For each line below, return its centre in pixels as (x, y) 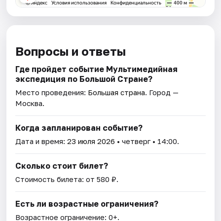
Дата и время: (41, 141)
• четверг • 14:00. (147, 141)
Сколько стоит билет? (62, 166)
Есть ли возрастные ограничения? (87, 204)
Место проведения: (52, 92)
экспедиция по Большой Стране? (84, 79)
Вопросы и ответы (71, 51)
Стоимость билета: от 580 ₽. (67, 179)
